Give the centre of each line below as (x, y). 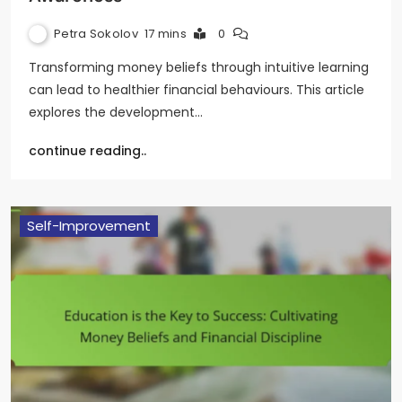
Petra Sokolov (96, 33)
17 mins (166, 33)
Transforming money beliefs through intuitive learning (199, 67)
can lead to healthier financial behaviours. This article (197, 89)
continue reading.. (87, 150)
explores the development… (116, 112)
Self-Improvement (89, 225)
